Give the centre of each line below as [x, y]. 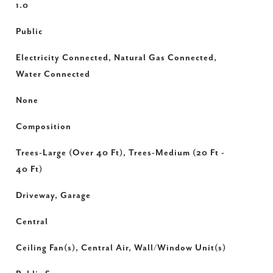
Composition [43, 127]
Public [29, 32]
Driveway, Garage [53, 196]
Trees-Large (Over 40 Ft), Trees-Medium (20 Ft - [120, 153]
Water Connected [53, 74]
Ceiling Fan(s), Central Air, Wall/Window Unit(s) [121, 248]
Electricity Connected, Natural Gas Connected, [116, 58]
